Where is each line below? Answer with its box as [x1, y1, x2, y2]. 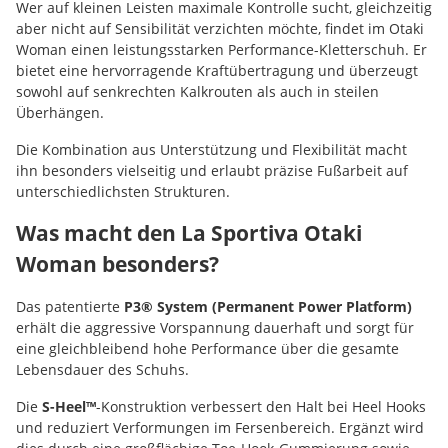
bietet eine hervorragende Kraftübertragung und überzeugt [16, 60, 418, 80]
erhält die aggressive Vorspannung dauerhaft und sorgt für [16, 317, 414, 337]
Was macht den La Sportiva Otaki [16, 218, 362, 247]
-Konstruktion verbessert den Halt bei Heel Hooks [96, 396, 426, 416]
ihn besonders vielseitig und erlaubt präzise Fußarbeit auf [16, 160, 408, 180]
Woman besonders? [16, 249, 219, 278]
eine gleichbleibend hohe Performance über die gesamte [16, 338, 399, 358]
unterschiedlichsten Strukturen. [16, 181, 230, 201]
